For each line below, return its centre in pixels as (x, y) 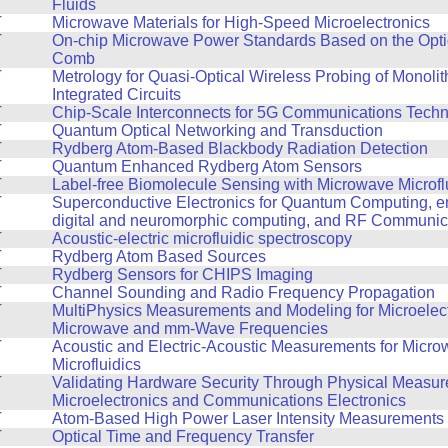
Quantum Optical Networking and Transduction (217, 130)
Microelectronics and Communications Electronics (228, 400)
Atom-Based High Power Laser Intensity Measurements (247, 418)
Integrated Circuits (116, 94)
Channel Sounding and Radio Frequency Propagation (243, 292)
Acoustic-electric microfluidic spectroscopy (201, 238)
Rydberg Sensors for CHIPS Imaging (182, 274)
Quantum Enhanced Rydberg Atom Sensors (206, 166)
